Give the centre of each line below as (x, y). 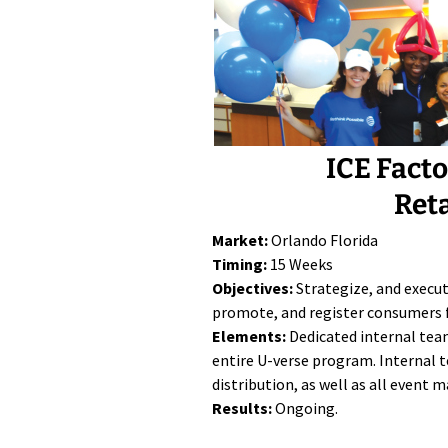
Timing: (239, 264)
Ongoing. (305, 408)
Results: (242, 408)
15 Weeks (300, 264)
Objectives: (252, 288)
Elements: (249, 336)
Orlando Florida (323, 240)
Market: (240, 240)
